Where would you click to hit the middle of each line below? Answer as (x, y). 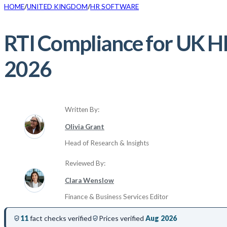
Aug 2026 (161, 218)
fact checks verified (60, 218)
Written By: (82, 110)
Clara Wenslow (89, 180)
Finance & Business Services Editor (117, 197)
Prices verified (122, 218)
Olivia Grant (85, 126)
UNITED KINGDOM (57, 7)
